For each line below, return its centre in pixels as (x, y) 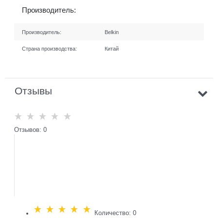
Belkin (112, 32)
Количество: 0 (114, 213)
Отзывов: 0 (30, 129)
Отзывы (33, 91)
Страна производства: (49, 49)
